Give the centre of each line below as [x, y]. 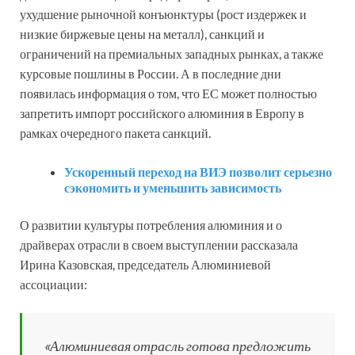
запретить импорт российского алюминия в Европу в [162, 113]
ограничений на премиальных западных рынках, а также [172, 53]
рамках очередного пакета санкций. [115, 132]
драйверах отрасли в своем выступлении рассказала [159, 244]
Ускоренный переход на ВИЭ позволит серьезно [198, 171]
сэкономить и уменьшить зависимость [173, 187]
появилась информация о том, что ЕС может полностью [168, 93]
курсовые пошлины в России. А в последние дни [151, 73]
